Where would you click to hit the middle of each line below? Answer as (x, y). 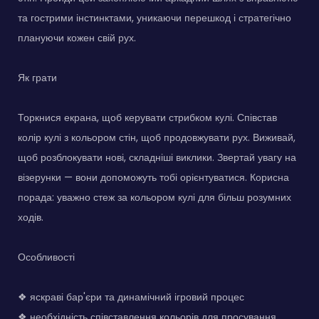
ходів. (31, 217)
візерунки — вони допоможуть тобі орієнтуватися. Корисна (153, 177)
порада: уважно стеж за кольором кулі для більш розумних (155, 197)
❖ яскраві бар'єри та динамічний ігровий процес (131, 297)
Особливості (46, 257)
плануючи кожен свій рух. (77, 37)
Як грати (37, 77)
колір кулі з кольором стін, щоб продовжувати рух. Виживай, (157, 137)
